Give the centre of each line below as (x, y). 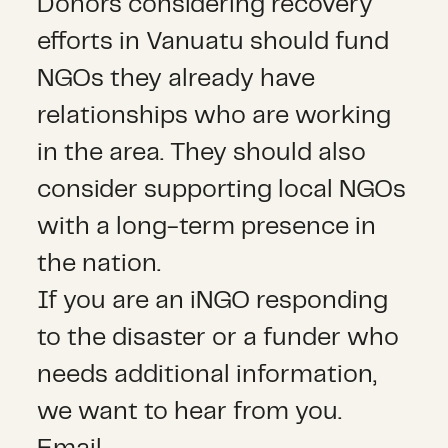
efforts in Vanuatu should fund (213, 41)
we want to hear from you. (190, 411)
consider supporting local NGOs (222, 189)
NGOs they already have (176, 78)
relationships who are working (214, 115)
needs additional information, (207, 374)
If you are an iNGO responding (213, 300)
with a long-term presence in (207, 226)
